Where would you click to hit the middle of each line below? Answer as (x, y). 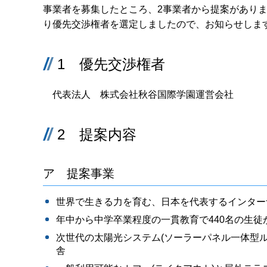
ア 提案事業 (79, 174)
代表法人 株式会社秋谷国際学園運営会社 (143, 95)
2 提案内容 (97, 135)
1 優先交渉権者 (111, 64)
